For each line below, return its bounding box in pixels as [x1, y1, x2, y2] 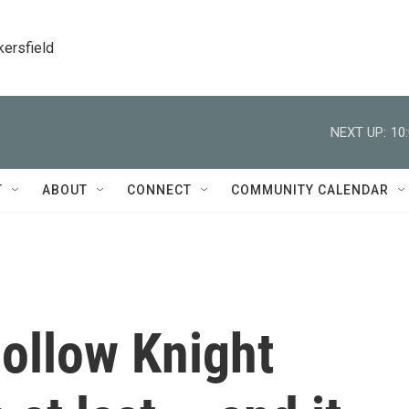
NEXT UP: [330, 123, 386, 141]
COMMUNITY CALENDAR [231, 183, 389, 197]
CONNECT [127, 183, 192, 197]
